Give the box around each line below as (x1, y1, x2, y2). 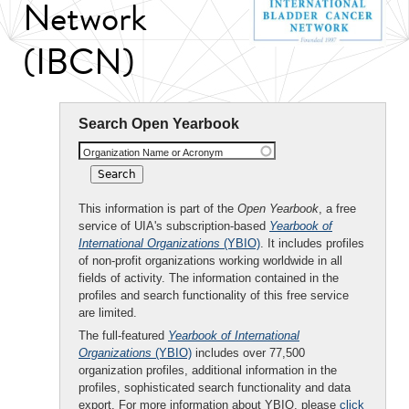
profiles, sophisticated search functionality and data (79, 381, 351, 394)
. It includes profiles (260, 236, 364, 250)
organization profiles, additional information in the (79, 363, 337, 377)
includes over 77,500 (192, 346, 305, 360)
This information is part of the (79, 202, 237, 215)
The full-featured (79, 329, 168, 342)
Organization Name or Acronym (83, 147, 223, 158)
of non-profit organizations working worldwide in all (79, 254, 342, 267)
